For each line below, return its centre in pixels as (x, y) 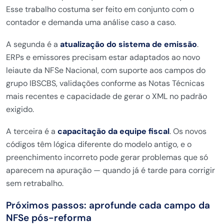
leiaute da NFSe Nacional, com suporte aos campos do (106, 70)
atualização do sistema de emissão (128, 44)
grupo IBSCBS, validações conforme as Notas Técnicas (105, 83)
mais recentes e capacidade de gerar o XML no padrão (106, 96)
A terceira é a (32, 131)
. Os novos (188, 131)
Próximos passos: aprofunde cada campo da (108, 205)
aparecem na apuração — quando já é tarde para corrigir (110, 170)
